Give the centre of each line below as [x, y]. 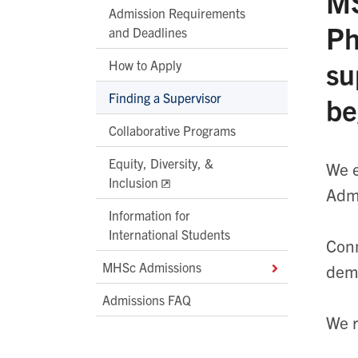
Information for [149, 215]
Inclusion [133, 183]
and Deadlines [148, 32]
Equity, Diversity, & [161, 163]
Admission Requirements [177, 13]
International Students [169, 235]
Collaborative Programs [172, 131]
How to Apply [145, 65]
